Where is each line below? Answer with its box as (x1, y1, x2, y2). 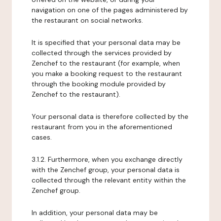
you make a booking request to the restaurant (32, 69, 182, 78)
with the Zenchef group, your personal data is (32, 165, 180, 174)
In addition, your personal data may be (32, 208, 158, 217)
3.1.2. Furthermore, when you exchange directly (32, 155, 183, 164)
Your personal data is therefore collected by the (32, 112, 188, 121)
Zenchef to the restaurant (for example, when (32, 59, 180, 68)
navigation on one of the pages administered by (32, 5, 188, 14)
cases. (32, 133, 52, 142)
